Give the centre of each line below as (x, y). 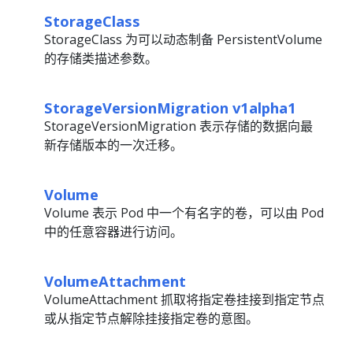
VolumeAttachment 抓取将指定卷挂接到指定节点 (184, 299)
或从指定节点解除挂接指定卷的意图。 (151, 318)
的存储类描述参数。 (101, 58)
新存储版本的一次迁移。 (113, 145)
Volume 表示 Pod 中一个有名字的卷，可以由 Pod (184, 213)
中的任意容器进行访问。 (113, 232)
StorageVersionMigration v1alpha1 (170, 108)
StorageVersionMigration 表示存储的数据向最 (178, 126)
